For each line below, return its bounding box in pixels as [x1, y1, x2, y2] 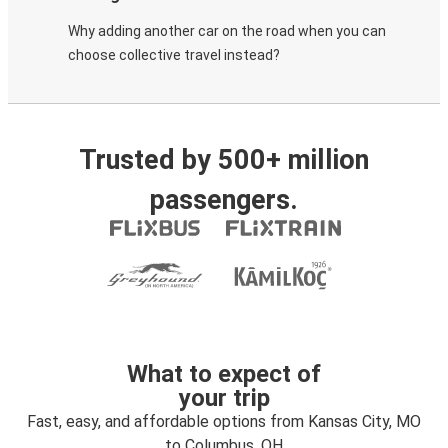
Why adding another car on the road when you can [68, 23, 386, 39]
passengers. [150, 184, 298, 216]
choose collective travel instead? [68, 47, 280, 63]
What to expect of [127, 360, 321, 388]
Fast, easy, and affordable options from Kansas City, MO [27, 412, 421, 431]
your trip [178, 384, 270, 412]
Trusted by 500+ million [79, 144, 369, 176]
